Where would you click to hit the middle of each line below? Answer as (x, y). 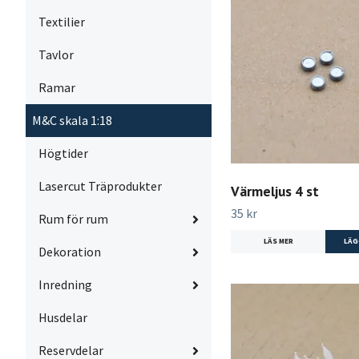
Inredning (65, 284)
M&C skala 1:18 (72, 120)
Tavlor (56, 54)
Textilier (62, 22)
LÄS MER (278, 241)
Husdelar (63, 317)
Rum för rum (73, 219)
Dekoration (70, 252)
